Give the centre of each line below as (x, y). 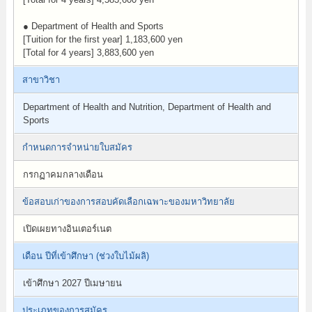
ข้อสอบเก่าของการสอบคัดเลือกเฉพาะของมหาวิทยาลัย (128, 202)
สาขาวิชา (41, 80)
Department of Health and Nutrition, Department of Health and (147, 107)
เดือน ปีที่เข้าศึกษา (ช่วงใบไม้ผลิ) (85, 256)
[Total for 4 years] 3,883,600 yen (88, 53)
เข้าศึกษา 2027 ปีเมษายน (72, 283)
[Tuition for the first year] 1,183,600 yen (102, 39)
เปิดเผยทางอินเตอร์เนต (67, 229)
